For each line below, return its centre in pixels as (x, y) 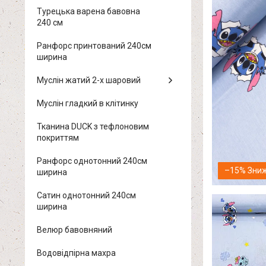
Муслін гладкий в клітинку (88, 103)
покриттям (58, 138)
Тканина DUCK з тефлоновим (93, 126)
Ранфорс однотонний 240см (92, 161)
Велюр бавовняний (75, 230)
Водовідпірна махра (76, 253)
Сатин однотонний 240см (86, 195)
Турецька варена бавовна (88, 11)
